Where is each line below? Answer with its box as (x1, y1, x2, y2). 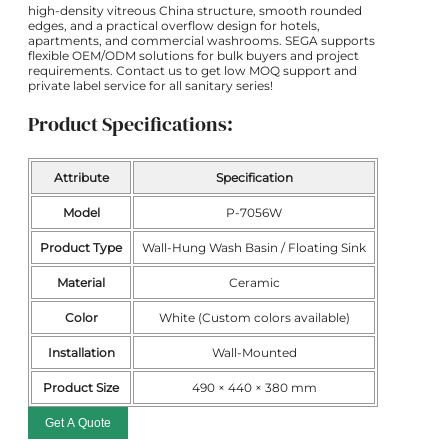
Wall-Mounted (211, 344, 297, 360)
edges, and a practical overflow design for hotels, (28, 18, 320, 34)
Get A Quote (45, 415, 111, 430)
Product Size (43, 379, 119, 395)
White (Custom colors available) (158, 309, 350, 325)
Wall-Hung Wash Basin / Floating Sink (142, 239, 366, 255)
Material (57, 274, 105, 290)
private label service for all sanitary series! (28, 78, 273, 94)
